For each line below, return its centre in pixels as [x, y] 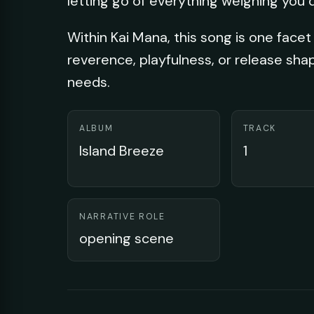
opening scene [127, 239]
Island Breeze [122, 150]
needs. [89, 82]
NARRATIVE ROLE [122, 216]
